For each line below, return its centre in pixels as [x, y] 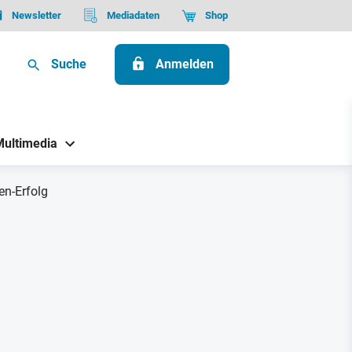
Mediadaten [133, 15]
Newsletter [36, 15]
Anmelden [185, 64]
